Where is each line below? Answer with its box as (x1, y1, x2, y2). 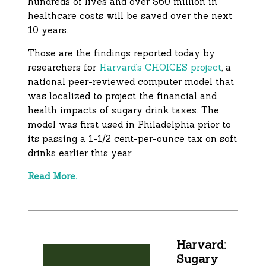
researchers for (28, 62, 100, 74)
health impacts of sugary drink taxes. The (28, 104, 220, 116)
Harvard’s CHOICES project (99, 62, 222, 74)
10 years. (28, 24, 69, 36)
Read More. (28, 170, 78, 182)
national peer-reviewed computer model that (28, 76, 235, 88)
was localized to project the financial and (28, 90, 217, 102)
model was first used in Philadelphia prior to (28, 119, 232, 131)
